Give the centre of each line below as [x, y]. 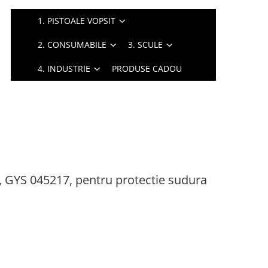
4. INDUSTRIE [64, 68]
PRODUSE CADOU [147, 68]
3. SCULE [146, 45]
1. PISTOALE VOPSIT [77, 21]
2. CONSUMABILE [72, 45]
